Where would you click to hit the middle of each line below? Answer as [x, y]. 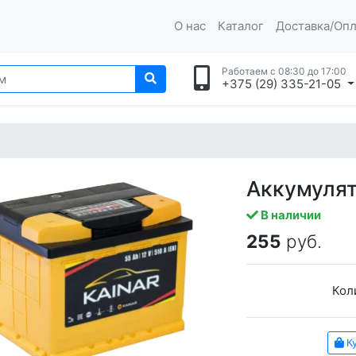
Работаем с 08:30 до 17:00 [284, 71]
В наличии [290, 215]
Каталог [240, 26]
